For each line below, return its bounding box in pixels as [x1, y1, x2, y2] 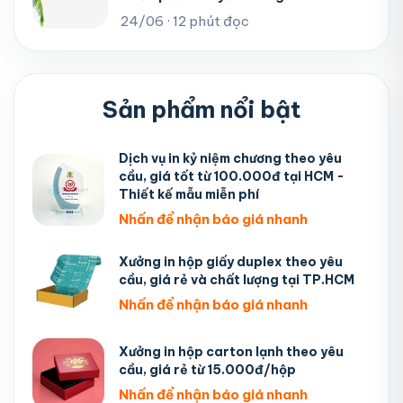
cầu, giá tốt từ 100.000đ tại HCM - [119, 168, 345, 185]
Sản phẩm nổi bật [102, 94, 301, 125]
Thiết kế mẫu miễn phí [119, 186, 259, 203]
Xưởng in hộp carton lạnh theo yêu [119, 344, 344, 361]
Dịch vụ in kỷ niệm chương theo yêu [119, 150, 342, 167]
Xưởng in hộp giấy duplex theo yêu [119, 254, 343, 271]
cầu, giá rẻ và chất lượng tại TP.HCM [119, 272, 354, 289]
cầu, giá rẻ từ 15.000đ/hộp [119, 362, 296, 379]
